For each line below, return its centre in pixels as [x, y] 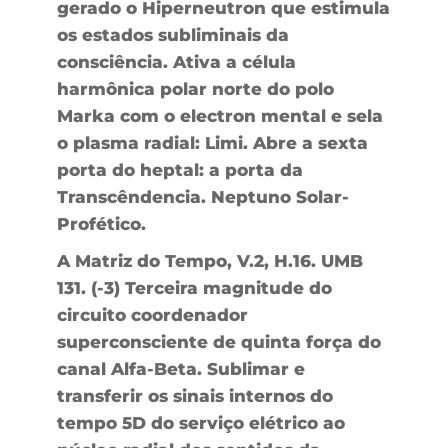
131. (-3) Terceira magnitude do [194, 287]
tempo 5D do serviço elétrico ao [200, 422]
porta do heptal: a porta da [179, 169]
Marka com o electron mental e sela [219, 115]
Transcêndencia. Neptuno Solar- [202, 196]
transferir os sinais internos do [194, 395]
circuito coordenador [152, 314]
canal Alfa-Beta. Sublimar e [180, 368]
